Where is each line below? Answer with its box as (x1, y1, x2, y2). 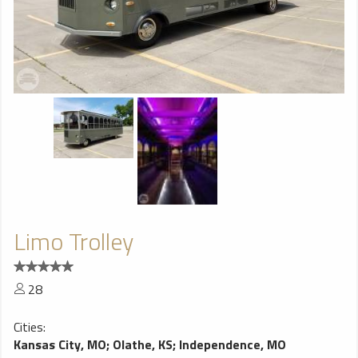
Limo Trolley (14, 223, 133, 261)
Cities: (14, 317, 46, 337)
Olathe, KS (113, 335, 173, 355)
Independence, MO (179, 335, 286, 355)
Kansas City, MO (14, 335, 106, 355)
